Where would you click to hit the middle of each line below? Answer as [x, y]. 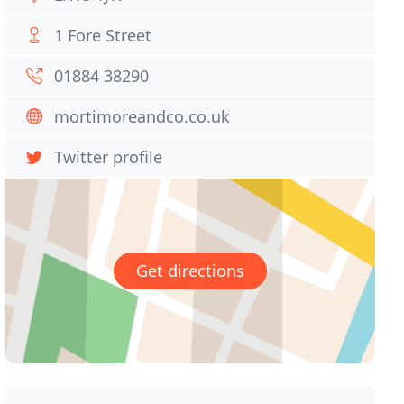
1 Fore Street [103, 35]
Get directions [190, 271]
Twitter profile [109, 157]
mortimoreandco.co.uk [142, 116]
